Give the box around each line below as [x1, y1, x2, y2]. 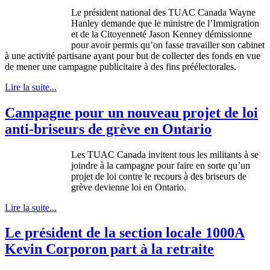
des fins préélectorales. [148, 61, 236, 72]
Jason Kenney [146, 28, 205, 39]
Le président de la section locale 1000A [5, 225, 245, 241]
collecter [162, 50, 194, 61]
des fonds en [194, 50, 246, 61]
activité [28, 50, 55, 61]
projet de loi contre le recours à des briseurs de [71, 171, 246, 181]
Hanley [71, 17, 101, 28]
